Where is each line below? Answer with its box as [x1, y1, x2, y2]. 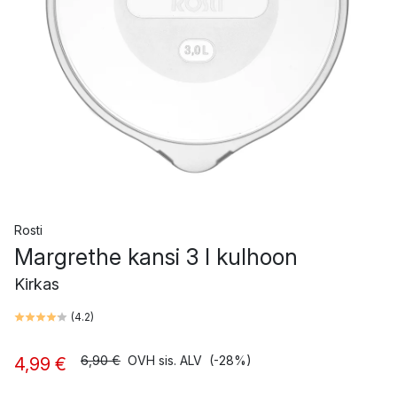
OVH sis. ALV [128, 353, 202, 368]
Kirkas [14, 275, 59, 293]
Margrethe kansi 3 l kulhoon [14, 244, 298, 270]
